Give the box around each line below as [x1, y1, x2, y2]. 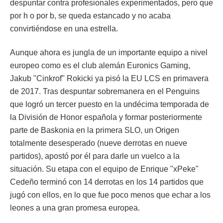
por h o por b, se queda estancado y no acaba [10, 11, 171, 20]
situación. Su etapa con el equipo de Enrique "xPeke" [10, 165, 199, 173]
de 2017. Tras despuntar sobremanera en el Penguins [10, 87, 200, 96]
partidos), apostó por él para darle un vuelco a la [10, 152, 180, 160]
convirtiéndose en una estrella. [10, 24, 118, 33]
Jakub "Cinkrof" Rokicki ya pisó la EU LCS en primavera [10, 74, 209, 83]
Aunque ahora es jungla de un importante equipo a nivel [10, 48, 208, 57]
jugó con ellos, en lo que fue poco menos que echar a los [10, 191, 211, 199]
